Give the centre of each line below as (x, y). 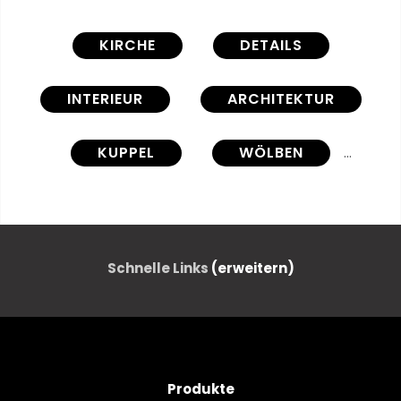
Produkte (200, 388)
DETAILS (271, 45)
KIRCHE (127, 45)
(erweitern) (252, 268)
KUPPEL (126, 152)
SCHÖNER (140, 206)
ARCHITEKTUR (281, 98)
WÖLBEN (271, 152)
